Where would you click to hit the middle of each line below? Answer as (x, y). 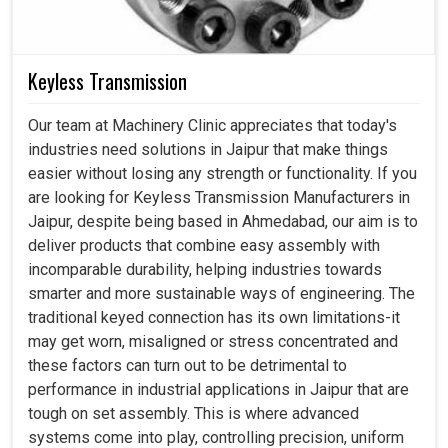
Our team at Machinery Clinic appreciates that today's (212, 126)
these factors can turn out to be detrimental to (187, 366)
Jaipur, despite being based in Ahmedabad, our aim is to (223, 222)
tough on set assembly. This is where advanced (193, 414)
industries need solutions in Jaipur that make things (208, 150)
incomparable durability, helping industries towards (205, 270)
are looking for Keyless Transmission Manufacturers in (219, 198)
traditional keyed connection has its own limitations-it (214, 318)
